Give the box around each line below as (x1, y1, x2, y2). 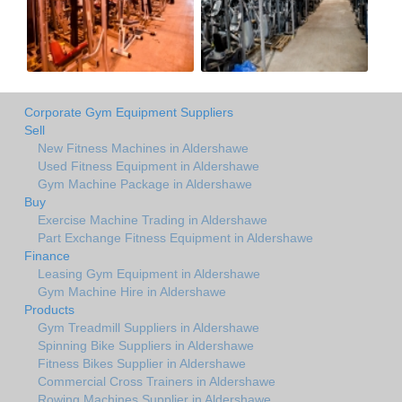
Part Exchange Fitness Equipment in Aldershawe (38, 230, 313, 245)
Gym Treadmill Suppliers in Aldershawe (38, 319, 259, 335)
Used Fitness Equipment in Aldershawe (38, 158, 259, 173)
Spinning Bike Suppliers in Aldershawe (38, 337, 254, 353)
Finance (24, 248, 70, 263)
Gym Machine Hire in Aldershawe (38, 284, 226, 299)
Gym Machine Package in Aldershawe (38, 176, 252, 191)
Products (24, 301, 74, 317)
